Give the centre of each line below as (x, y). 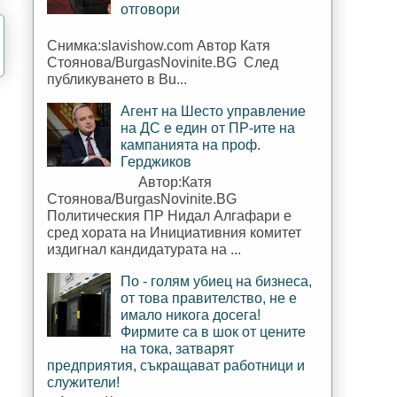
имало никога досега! (191, 315)
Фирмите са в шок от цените (214, 331)
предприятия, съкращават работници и (176, 365)
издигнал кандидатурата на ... (144, 249)
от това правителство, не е (209, 298)
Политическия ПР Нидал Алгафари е (169, 215)
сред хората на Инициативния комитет (174, 232)
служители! (83, 382)
